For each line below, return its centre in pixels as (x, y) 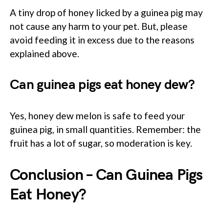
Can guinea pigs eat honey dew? (102, 85)
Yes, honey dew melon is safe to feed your (97, 115)
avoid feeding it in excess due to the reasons (102, 40)
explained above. (44, 53)
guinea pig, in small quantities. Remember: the (105, 129)
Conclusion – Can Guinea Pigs (106, 175)
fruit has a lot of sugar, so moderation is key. (101, 143)
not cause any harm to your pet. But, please (99, 26)
